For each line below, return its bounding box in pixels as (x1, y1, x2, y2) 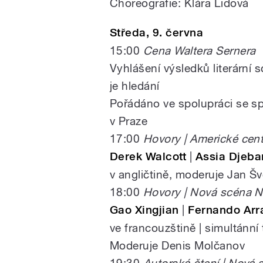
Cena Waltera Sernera (143, 44, 256, 58)
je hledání (110, 79, 160, 93)
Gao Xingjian (110, 203, 179, 217)
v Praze (110, 114, 148, 128)
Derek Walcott (110, 150, 187, 164)
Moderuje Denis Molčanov (110, 239, 245, 252)
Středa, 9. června (110, 26, 204, 40)
